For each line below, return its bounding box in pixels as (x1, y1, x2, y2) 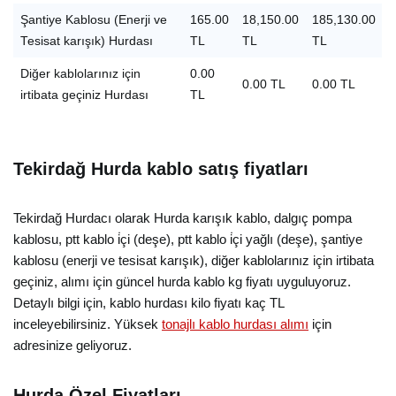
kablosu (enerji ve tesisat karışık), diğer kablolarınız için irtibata (13, 253, 374, 268)
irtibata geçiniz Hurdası (19, 88, 148, 102)
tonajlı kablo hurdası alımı (162, 316, 308, 331)
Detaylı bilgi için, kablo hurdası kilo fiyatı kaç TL (13, 295, 284, 310)
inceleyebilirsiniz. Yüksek (13, 316, 162, 331)
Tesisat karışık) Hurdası (19, 34, 153, 48)
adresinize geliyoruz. (13, 338, 132, 353)
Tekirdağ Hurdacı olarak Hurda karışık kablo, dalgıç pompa (13, 210, 352, 225)
